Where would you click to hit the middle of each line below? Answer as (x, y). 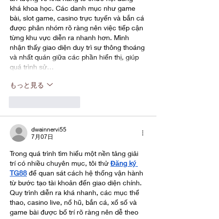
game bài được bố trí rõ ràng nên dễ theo (75, 212)
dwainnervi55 (49, 130)
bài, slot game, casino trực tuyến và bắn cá (78, 18)
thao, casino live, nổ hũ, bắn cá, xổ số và (74, 202)
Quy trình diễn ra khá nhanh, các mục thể (76, 193)
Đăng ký (124, 163)
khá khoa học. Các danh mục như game (74, 8)
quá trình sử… (32, 67)
